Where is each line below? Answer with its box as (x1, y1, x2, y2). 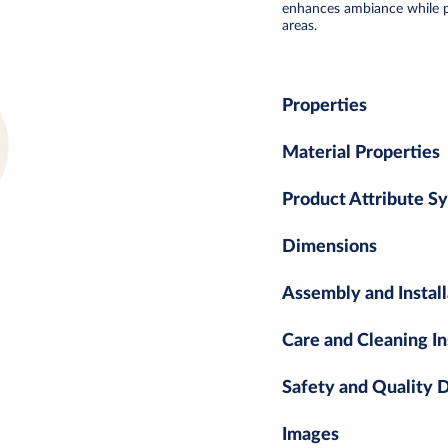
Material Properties (282, 143, 440, 162)
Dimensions (282, 237, 377, 256)
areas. (282, 18, 317, 33)
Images (282, 425, 339, 444)
